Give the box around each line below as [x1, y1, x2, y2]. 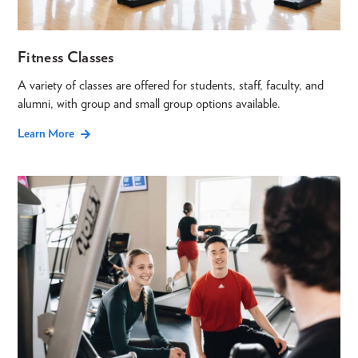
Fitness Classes [18, 48, 114, 67]
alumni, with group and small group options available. [18, 96, 280, 112]
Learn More [18, 126, 74, 141]
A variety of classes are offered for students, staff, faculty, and [18, 78, 324, 93]
